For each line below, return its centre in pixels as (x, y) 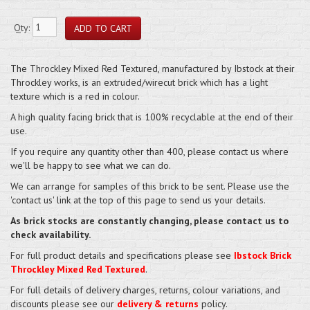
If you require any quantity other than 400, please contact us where (149, 151)
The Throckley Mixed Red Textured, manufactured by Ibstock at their (153, 68)
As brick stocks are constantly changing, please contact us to (149, 220)
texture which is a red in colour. (75, 96)
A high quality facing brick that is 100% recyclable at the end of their (152, 117)
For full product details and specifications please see (122, 255)
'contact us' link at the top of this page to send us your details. (138, 200)
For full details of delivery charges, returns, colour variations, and (145, 290)
